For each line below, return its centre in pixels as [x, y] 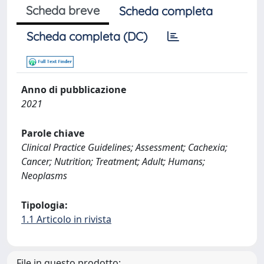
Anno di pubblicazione [74, 90]
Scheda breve [63, 10]
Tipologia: [44, 205]
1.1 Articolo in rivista [66, 219]
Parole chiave [53, 133]
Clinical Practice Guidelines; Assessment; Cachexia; [124, 147]
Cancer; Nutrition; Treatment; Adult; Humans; [113, 161]
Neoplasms [44, 176]
